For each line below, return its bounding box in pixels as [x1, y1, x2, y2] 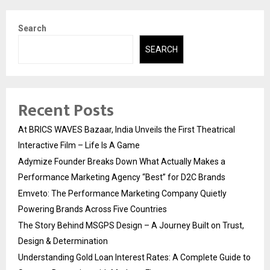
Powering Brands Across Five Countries [18, 204, 167, 215]
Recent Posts [18, 96, 114, 125]
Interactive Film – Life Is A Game [18, 140, 140, 151]
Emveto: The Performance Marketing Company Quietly [18, 189, 227, 199]
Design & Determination [18, 236, 108, 246]
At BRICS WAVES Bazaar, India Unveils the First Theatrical [18, 125, 235, 135]
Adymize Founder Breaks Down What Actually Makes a [18, 157, 225, 167]
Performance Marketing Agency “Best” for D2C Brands [18, 172, 225, 183]
